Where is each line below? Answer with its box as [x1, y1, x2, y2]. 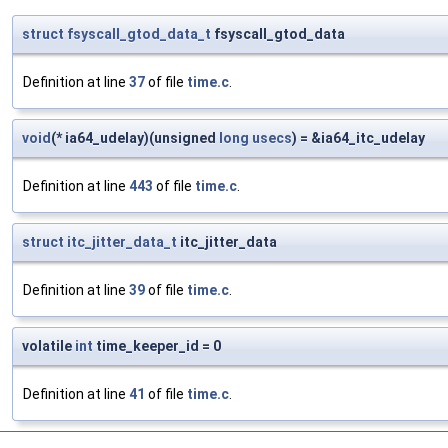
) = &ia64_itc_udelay [292, 130, 425, 147]
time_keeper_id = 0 [93, 338, 221, 355]
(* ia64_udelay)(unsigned [51, 130, 219, 147]
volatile [22, 338, 75, 355]
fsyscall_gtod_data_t [67, 26, 211, 43]
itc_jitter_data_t [67, 234, 177, 251]
